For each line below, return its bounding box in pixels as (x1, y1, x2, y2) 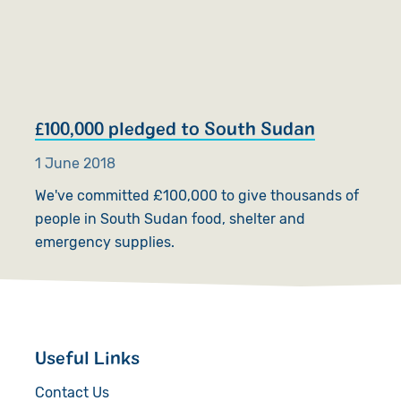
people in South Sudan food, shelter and (34, 209, 305, 227)
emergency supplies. (34, 233, 175, 251)
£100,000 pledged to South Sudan (34, 116, 315, 139)
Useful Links (34, 346, 140, 368)
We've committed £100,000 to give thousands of (34, 186, 359, 204)
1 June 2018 (34, 154, 115, 172)
